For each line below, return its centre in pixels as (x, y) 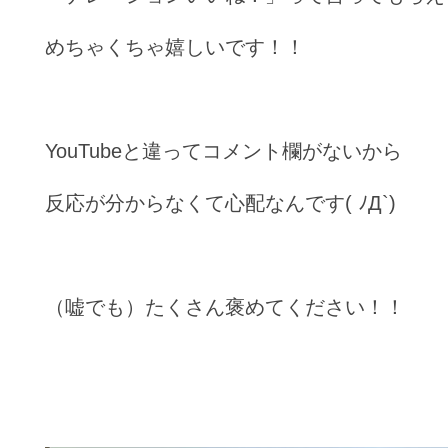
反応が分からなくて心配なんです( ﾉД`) (220, 202)
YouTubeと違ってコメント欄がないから (223, 150)
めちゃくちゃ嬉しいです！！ (175, 46)
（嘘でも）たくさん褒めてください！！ (225, 306)
